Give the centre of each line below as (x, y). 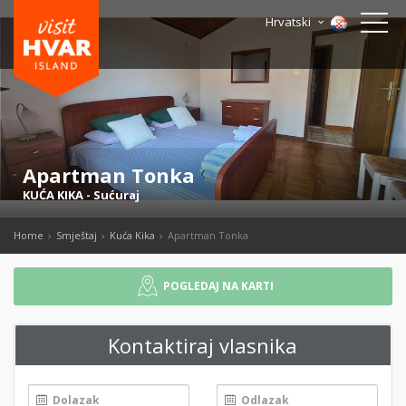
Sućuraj (116, 195)
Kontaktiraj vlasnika (202, 345)
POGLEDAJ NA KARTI (218, 286)
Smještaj (77, 235)
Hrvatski (290, 22)
